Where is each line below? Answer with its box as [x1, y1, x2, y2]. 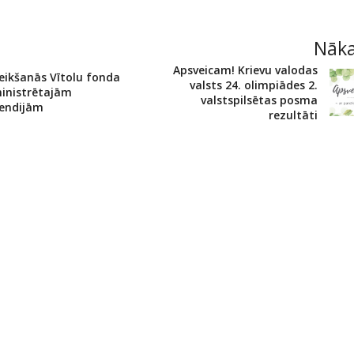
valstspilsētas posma [200, 92, 318, 108]
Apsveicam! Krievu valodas [172, 62, 318, 78]
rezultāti [268, 107, 318, 123]
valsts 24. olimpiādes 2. [189, 77, 318, 93]
